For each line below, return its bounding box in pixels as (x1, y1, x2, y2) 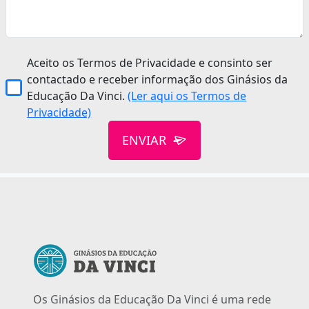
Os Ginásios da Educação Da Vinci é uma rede (33, 291, 271, 307)
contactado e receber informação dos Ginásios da (27, 71, 288, 87)
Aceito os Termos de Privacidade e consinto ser (27, 54, 273, 70)
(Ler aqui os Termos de (128, 88, 247, 103)
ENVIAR (122, 131, 166, 148)
